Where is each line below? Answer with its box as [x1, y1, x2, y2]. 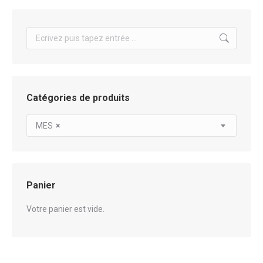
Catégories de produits [26, 92, 130, 103]
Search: [26, 29, 54, 38]
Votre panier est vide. [26, 204, 104, 214]
